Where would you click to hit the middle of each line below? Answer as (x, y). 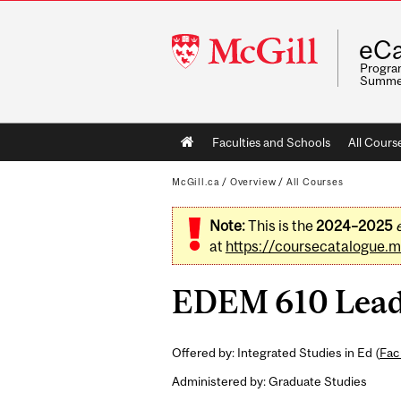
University (205, 63)
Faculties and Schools (271, 143)
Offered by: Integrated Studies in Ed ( (276, 352)
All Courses (315, 182)
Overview (253, 182)
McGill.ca (196, 182)
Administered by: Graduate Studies (269, 381)
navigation (224, 163)
